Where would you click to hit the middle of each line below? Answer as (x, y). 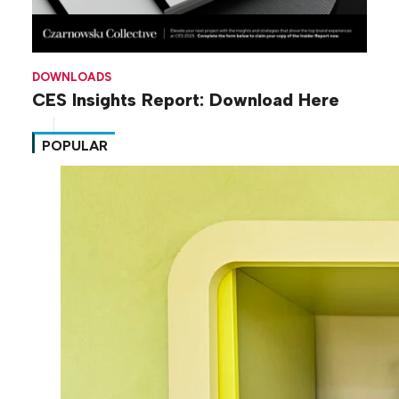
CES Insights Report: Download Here (186, 99)
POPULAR (75, 146)
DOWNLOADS (72, 77)
